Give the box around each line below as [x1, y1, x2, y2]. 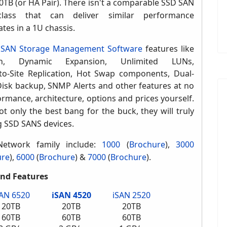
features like [142, 43, 195, 55]
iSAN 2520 [112, 190, 150, 201]
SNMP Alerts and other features [48, 80, 174, 92]
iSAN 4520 [51, 190, 91, 201]
